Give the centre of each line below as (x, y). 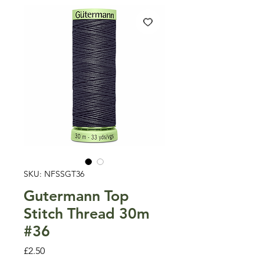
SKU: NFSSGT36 (54, 174)
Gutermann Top (76, 195)
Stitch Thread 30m (87, 213)
